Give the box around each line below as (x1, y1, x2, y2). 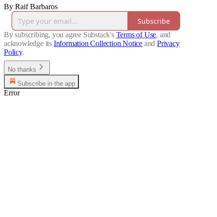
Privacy (157, 39, 180, 48)
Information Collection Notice (53, 39, 143, 48)
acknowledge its (4, 39, 52, 48)
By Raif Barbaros (4, 2, 58, 11)
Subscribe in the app (17, 80, 75, 88)
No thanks (8, 66, 36, 74)
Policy (4, 48, 22, 57)
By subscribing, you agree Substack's (4, 31, 114, 39)
